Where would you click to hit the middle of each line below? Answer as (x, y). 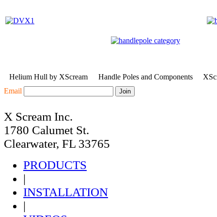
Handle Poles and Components (145, 77)
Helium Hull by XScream (48, 77)
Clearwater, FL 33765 (57, 144)
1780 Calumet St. (46, 130)
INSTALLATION (66, 192)
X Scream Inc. (38, 116)
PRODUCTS (55, 165)
